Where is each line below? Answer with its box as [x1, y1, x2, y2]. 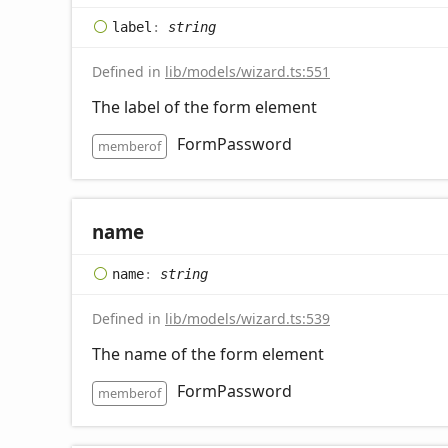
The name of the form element [92, 342, 324, 365]
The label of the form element [92, 95, 317, 118]
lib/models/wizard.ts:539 [165, 308, 330, 328]
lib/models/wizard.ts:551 [165, 61, 330, 81]
